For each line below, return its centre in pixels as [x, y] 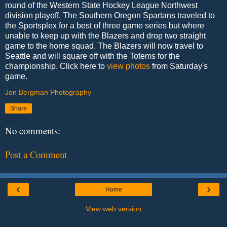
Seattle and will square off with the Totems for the [92, 56]
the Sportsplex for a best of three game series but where [105, 25]
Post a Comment [36, 155]
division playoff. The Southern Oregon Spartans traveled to [110, 15]
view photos [128, 66]
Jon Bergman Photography [48, 92]
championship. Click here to [56, 66]
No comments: [33, 131]
